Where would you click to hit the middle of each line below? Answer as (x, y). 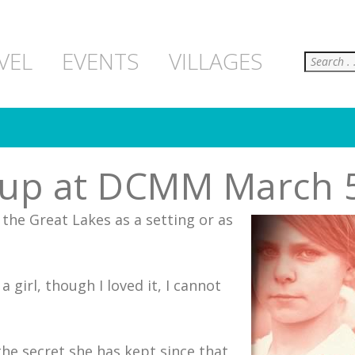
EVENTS (101, 61)
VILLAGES (216, 61)
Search (314, 60)
